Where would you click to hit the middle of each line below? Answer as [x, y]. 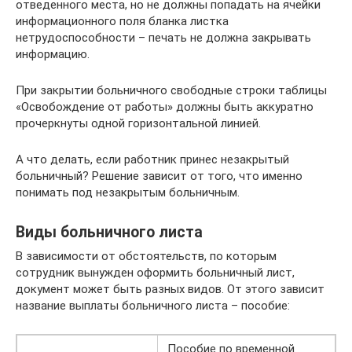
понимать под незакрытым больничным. [128, 192]
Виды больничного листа [109, 233]
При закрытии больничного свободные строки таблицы [171, 90]
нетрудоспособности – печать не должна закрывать [163, 38]
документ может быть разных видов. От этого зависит [170, 289]
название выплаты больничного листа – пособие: [153, 306]
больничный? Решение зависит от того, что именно [159, 176]
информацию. [53, 54]
